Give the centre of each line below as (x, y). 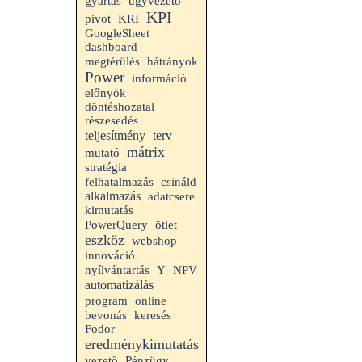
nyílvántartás (117, 270)
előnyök (105, 93)
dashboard (111, 47)
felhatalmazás (119, 182)
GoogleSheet (117, 33)
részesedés (112, 120)
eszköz (105, 240)
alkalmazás (113, 196)
